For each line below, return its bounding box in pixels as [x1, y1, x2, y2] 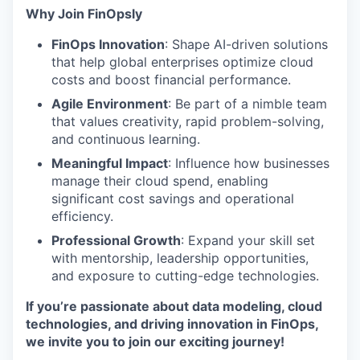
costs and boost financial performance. [51, 72, 291, 88]
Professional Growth [51, 232, 181, 248]
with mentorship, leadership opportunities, [51, 250, 309, 266]
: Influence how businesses [168, 155, 329, 171]
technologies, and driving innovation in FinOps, [26, 316, 318, 332]
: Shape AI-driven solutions [165, 36, 328, 52]
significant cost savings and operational [51, 190, 294, 207]
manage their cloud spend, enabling [51, 173, 268, 189]
